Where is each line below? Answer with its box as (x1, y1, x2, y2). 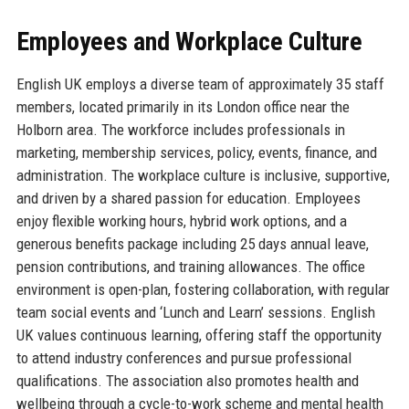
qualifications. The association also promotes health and (16, 371, 359, 390)
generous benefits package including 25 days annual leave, (16, 234, 369, 253)
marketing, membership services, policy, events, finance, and (16, 142, 377, 162)
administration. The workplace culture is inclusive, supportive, (16, 165, 390, 184)
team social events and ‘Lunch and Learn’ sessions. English (16, 302, 375, 321)
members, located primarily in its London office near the (16, 97, 350, 116)
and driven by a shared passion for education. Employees (16, 188, 361, 207)
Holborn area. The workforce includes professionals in (16, 120, 345, 139)
